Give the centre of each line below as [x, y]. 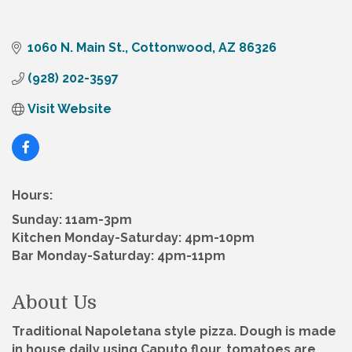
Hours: [32, 196]
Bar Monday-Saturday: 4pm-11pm [119, 256]
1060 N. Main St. [76, 48]
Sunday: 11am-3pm [72, 220]
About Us [54, 303]
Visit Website [70, 109]
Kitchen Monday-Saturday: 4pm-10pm [133, 238]
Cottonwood [172, 48]
